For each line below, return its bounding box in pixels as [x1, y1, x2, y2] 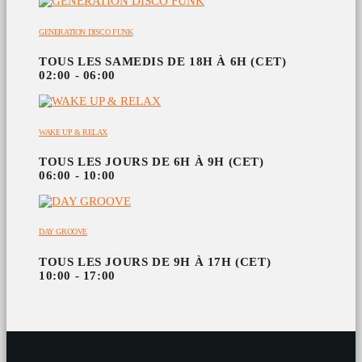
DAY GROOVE [39, 227, 87, 237]
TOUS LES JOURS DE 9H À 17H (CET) [39, 255, 271, 268]
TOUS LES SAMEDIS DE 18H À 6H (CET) [39, 55, 287, 69]
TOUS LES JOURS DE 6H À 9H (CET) [39, 155, 264, 169]
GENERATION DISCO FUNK [39, 27, 133, 36]
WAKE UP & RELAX [39, 127, 107, 137]
